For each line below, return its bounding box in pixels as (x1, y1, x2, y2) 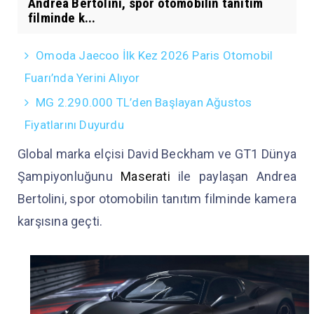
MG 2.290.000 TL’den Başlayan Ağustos (36, 95, 252, 109)
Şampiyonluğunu (18, 168, 121, 184)
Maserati (121, 168, 170, 184)
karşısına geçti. (18, 213, 106, 228)
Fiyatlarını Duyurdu (25, 117, 124, 132)
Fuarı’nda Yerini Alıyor (25, 70, 140, 85)
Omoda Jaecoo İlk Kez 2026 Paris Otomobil (36, 48, 273, 62)
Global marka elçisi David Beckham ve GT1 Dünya (18, 146, 296, 161)
